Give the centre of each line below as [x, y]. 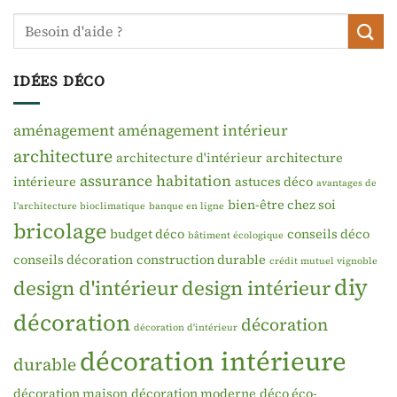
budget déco [147, 234]
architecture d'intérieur [189, 157]
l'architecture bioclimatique [79, 206]
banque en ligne [187, 206]
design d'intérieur [96, 288]
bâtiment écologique [236, 235]
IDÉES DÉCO [59, 81]
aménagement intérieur [203, 130]
